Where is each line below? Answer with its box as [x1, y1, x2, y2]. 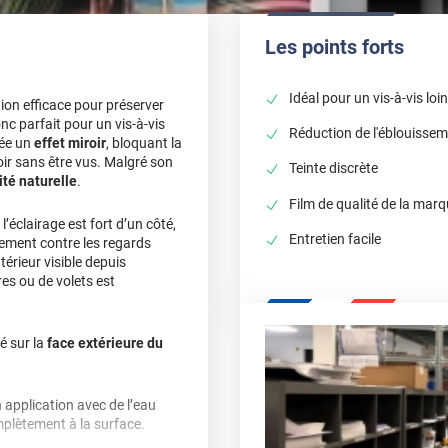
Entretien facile [289, 231, 382, 248]
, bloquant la [106, 135, 182, 152]
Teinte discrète [289, 160, 379, 177]
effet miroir [34, 135, 106, 152]
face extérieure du [47, 335, 163, 352]
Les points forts [265, 35, 404, 60]
